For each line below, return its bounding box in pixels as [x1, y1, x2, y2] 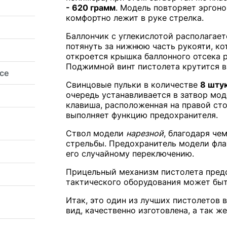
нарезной [126, 128, 164, 139]
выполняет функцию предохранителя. [65, 110, 218, 121]
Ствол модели [65, 128, 126, 139]
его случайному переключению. [65, 148, 194, 159]
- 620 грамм [65, 3, 116, 13]
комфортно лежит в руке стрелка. [65, 13, 204, 23]
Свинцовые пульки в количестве [65, 80, 200, 90]
